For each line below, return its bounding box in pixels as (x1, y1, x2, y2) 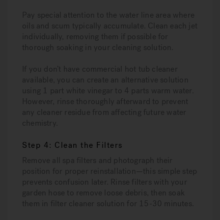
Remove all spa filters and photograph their (22, 155, 173, 165)
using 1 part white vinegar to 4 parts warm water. (22, 85, 194, 96)
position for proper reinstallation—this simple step (22, 166, 197, 176)
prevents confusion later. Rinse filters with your (22, 177, 187, 187)
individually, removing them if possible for (22, 31, 168, 42)
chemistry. (22, 118, 58, 128)
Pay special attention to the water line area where (22, 10, 195, 20)
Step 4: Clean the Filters (22, 140, 123, 150)
